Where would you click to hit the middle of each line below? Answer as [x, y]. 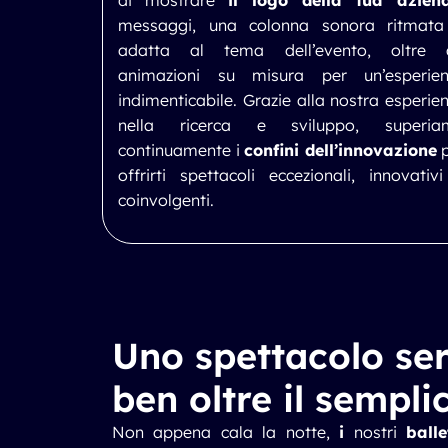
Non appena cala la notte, [226, 432]
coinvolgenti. [166, 200]
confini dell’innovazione [340, 150]
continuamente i [181, 150]
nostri [375, 432]
